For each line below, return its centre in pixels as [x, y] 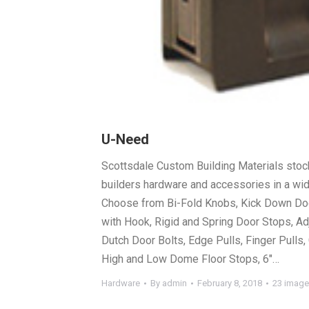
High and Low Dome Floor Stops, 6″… [190, 259]
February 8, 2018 [230, 283]
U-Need [125, 139]
